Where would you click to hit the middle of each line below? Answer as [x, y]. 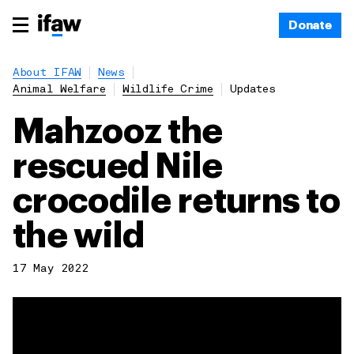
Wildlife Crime [168, 90]
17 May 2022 [51, 269]
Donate [310, 25]
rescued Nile [118, 167]
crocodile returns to [176, 201]
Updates [252, 90]
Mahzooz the [118, 132]
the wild [79, 236]
